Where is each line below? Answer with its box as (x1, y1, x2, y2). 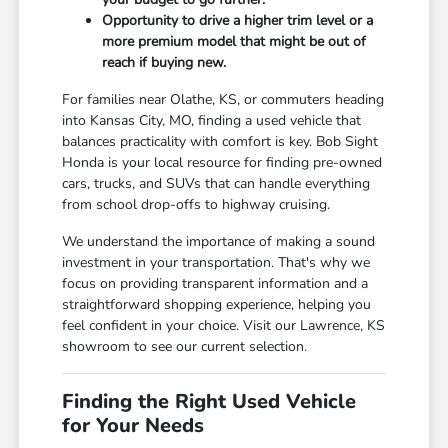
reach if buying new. (102, 53, 227, 73)
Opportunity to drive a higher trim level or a (102, 11, 374, 31)
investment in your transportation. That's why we (62, 253, 371, 273)
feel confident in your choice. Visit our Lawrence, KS (62, 316, 386, 336)
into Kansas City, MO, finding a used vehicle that (62, 111, 362, 131)
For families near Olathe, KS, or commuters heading (62, 90, 385, 110)
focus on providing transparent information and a (62, 274, 369, 294)
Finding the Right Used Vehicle (62, 388, 357, 416)
